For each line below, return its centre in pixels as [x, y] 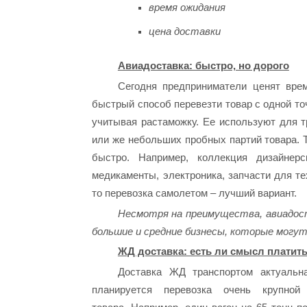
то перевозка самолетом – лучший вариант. [195, 193]
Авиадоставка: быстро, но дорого [203, 66]
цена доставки [184, 32]
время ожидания [187, 8]
